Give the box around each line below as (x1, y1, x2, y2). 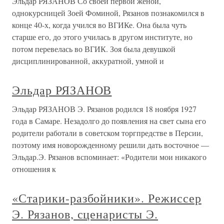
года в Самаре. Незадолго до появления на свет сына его (12, 115, 206, 126)
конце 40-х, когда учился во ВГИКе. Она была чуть (12, 19, 186, 30)
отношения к (12, 163, 56, 174)
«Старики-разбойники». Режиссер (12, 190, 201, 206)
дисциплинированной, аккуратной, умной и (12, 55, 164, 66)
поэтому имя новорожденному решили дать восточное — (12, 139, 209, 150)
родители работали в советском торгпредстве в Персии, (12, 127, 203, 138)
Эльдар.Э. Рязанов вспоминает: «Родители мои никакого (12, 151, 206, 162)
